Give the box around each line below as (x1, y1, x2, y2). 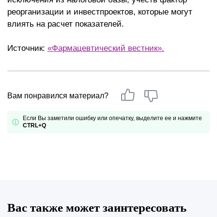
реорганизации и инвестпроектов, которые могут (7, 7, 192, 16)
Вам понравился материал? (7, 91, 108, 100)
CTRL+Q (23, 122, 46, 129)
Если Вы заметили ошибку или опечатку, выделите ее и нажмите (23, 115, 202, 122)
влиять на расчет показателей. (7, 19, 124, 29)
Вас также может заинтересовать (7, 201, 186, 214)
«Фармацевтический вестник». (47, 44, 164, 53)
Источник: (7, 44, 47, 53)
